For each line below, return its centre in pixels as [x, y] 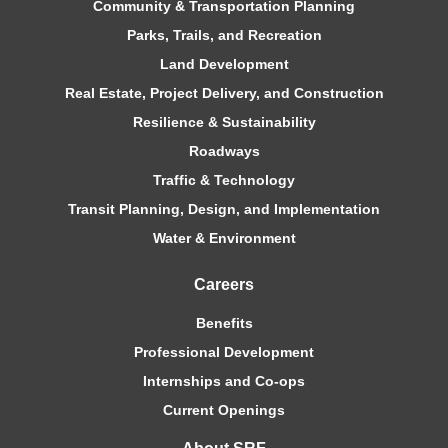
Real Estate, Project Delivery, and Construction [224, 92]
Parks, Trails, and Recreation [224, 34]
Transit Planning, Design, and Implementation [224, 208]
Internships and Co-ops [224, 380]
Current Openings [224, 409]
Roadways [224, 150]
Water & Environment [224, 237]
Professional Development [224, 351]
